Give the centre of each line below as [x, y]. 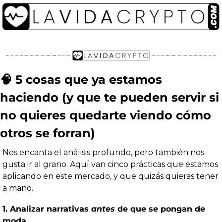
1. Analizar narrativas [47, 209]
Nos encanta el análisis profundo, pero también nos [103, 153]
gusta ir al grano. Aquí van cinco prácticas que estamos [110, 165]
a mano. [18, 188]
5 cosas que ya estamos [87, 80]
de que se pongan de [160, 209]
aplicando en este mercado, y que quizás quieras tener [111, 176]
